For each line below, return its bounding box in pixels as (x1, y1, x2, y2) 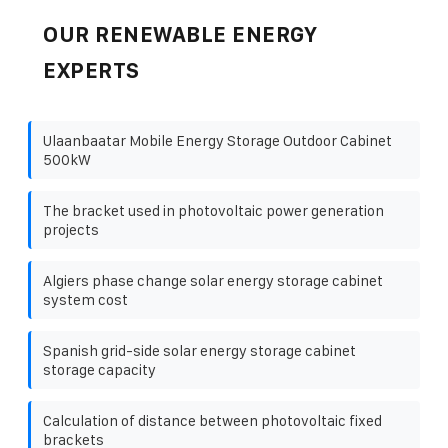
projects (43, 220, 99, 238)
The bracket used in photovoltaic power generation (43, 201, 384, 219)
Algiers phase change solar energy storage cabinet (43, 271, 383, 289)
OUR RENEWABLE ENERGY (43, 22, 317, 46)
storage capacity (43, 360, 156, 378)
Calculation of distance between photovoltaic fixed (43, 411, 382, 429)
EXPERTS (43, 58, 140, 82)
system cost (43, 290, 128, 308)
